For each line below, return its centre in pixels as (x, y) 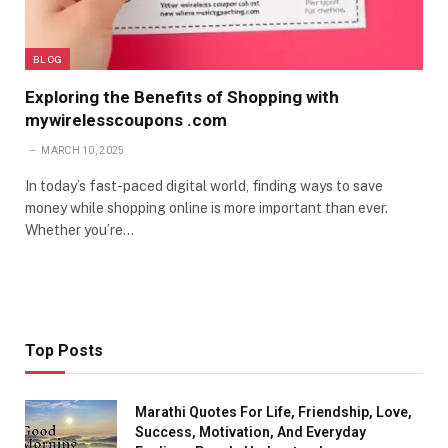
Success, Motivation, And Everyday (250, 431)
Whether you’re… (79, 229)
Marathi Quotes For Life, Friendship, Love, (273, 411)
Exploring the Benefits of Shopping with (182, 96)
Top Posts (64, 350)
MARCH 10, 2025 (83, 150)
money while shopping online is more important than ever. (206, 207)
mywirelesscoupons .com (126, 119)
